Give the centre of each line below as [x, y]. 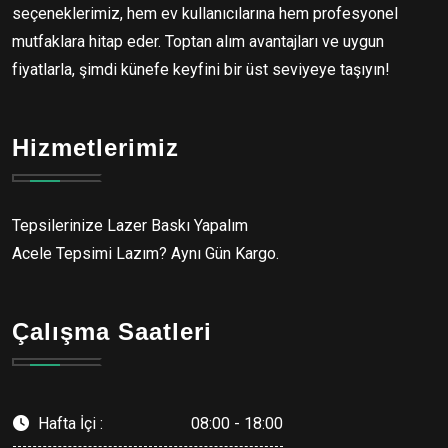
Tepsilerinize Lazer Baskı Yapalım [130, 225]
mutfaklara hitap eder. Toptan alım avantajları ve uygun [198, 41]
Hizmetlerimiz [95, 147]
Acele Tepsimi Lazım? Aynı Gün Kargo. [145, 253]
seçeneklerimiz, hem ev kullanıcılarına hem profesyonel [205, 13]
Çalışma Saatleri [112, 331]
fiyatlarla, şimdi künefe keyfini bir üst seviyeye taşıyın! [201, 69]
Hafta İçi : [68, 423]
